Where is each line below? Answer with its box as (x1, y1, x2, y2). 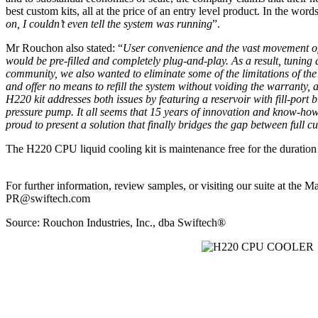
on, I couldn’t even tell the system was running (6, 18, 212, 30)
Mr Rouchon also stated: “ (6, 42, 123, 54)
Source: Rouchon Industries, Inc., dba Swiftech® (6, 216, 226, 229)
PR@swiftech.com (6, 192, 90, 204)
